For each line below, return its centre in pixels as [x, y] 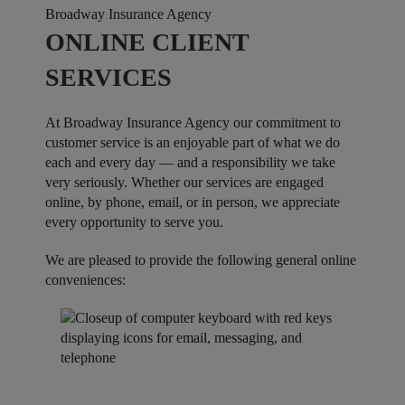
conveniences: [85, 280]
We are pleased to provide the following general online [201, 260]
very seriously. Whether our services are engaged [184, 182]
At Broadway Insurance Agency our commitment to [193, 122]
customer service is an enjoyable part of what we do [193, 142]
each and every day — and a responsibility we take [190, 162]
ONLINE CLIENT [147, 42]
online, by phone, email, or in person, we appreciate [193, 202]
